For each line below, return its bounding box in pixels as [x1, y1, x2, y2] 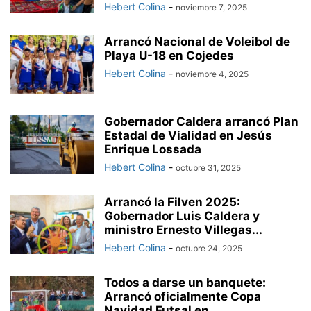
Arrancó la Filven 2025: [104, 195, 240, 210]
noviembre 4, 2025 [176, 69, 249, 80]
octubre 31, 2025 [176, 162, 241, 174]
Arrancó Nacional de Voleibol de [104, 35, 290, 49]
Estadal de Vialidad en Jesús [104, 128, 272, 143]
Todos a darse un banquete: [104, 276, 266, 290]
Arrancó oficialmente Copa [104, 289, 261, 304]
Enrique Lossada [104, 142, 201, 157]
